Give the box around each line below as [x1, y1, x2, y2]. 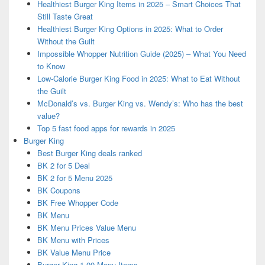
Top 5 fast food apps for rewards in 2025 [37, 122, 175, 134]
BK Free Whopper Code [37, 197, 118, 209]
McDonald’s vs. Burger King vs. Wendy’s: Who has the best [37, 98, 243, 109]
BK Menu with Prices [37, 234, 109, 246]
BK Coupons [37, 185, 80, 196]
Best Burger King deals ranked [37, 147, 142, 159]
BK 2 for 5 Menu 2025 [37, 172, 112, 184]
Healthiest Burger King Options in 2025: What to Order [37, 23, 223, 35]
